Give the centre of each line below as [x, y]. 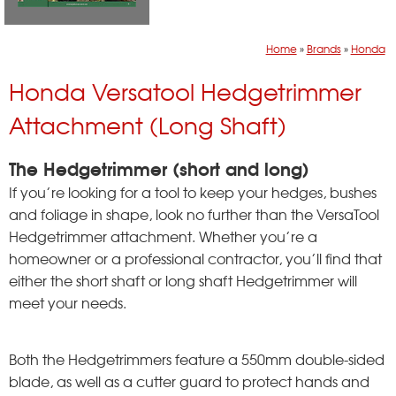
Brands [324, 48]
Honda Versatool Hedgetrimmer [185, 91]
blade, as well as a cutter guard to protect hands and [189, 381]
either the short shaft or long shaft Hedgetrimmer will [183, 280]
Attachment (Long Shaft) [148, 125]
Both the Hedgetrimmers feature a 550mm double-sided [197, 358]
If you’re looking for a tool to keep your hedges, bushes [193, 191]
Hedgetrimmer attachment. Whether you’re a [163, 236]
